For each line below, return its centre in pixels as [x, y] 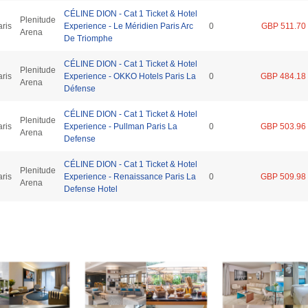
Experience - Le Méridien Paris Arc [129, 26]
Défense [80, 88]
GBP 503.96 [283, 126]
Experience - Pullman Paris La [121, 126]
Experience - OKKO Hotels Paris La [130, 76]
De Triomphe [88, 38]
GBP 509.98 [283, 176]
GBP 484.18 [283, 76]
